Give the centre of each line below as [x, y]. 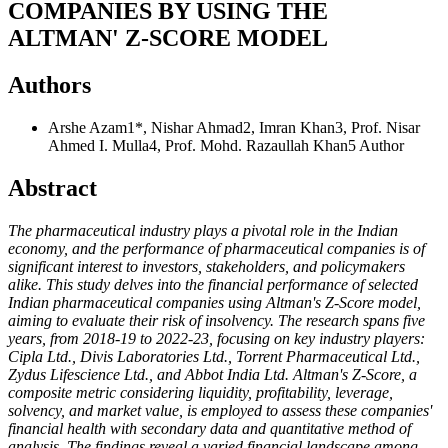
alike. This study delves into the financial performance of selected [213, 284]
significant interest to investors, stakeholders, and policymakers [206, 266]
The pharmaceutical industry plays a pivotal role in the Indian [203, 230]
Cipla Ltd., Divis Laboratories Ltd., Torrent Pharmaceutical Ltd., [214, 356]
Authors [49, 84]
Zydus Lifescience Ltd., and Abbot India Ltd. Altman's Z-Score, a [212, 374]
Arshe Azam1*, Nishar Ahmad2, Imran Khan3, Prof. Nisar [234, 127]
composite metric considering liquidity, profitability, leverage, [200, 392]
